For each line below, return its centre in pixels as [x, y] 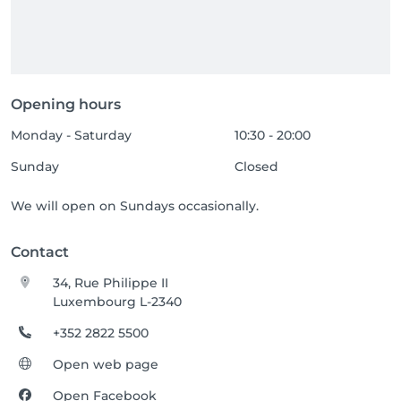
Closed [257, 166]
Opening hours [66, 104]
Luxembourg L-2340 [118, 302]
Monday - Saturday [71, 135]
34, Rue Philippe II [111, 283]
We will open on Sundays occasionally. [135, 206]
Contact [40, 252]
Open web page [106, 364]
